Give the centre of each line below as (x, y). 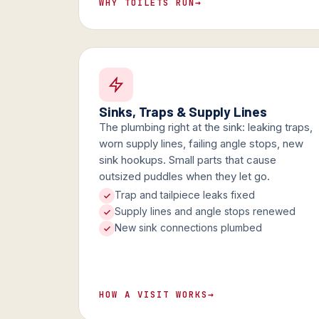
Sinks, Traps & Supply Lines (183, 112)
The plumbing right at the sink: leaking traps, (206, 127)
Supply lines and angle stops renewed (205, 211)
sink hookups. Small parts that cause (188, 160)
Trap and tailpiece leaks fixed (185, 195)
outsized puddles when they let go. (184, 177)
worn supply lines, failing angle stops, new (201, 144)
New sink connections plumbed (188, 228)
